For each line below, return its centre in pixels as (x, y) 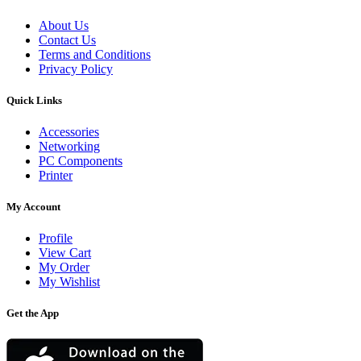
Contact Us (67, 39)
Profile (56, 239)
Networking (69, 146)
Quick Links (34, 100)
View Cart (65, 253)
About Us (64, 25)
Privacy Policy (76, 68)
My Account (33, 207)
